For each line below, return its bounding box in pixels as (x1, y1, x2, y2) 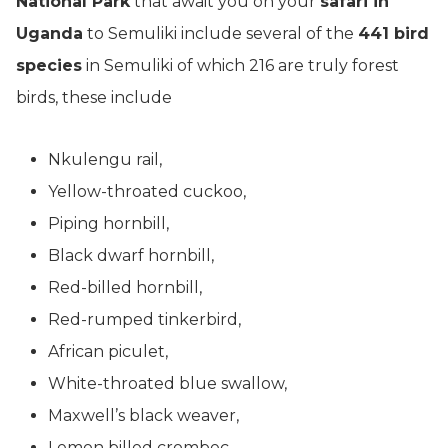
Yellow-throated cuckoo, (48, 182, 246, 201)
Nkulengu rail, (48, 150, 162, 169)
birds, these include (16, 88, 172, 107)
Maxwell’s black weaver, (48, 406, 239, 425)
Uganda (16, 24, 83, 43)
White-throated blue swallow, (48, 374, 287, 393)
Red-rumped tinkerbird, (48, 310, 241, 329)
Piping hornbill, (48, 214, 169, 233)
